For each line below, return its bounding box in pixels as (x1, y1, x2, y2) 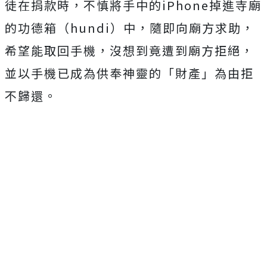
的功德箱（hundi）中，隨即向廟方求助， (5, 19, 254, 36)
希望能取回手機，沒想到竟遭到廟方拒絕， (5, 42, 254, 59)
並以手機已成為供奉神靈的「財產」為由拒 (5, 64, 254, 82)
